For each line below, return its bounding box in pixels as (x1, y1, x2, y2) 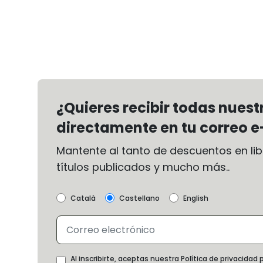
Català (70, 193, 96, 204)
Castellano (119, 193, 160, 204)
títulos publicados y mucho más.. (56, 160, 230, 175)
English (183, 193, 208, 204)
